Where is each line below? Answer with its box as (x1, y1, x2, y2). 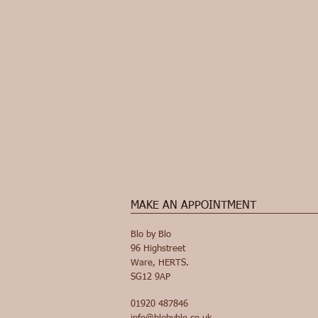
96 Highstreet (131, 244, 185, 253)
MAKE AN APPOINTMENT (131, 200, 256, 212)
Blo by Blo (131, 230, 171, 239)
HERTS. (158, 258, 189, 268)
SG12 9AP (131, 273, 170, 282)
